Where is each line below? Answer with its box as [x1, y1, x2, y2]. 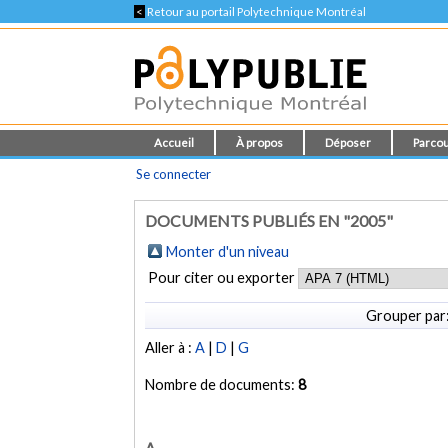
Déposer [325, 136, 372, 149]
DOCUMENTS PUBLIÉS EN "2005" [145, 211, 394, 230]
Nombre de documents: [145, 376, 299, 394]
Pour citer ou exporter [148, 269, 299, 286]
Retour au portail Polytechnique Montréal [145, 5, 367, 18]
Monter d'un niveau [166, 243, 290, 260]
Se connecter [136, 166, 212, 182]
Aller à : [145, 339, 196, 357]
